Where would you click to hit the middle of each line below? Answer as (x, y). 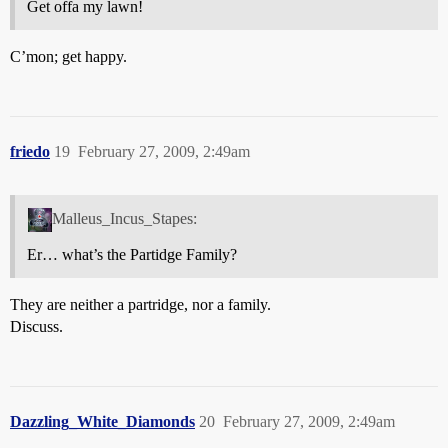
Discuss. (36, 327)
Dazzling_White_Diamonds (102, 422)
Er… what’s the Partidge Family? (132, 255)
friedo (30, 152)
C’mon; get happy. (68, 57)
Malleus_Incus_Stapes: (124, 219)
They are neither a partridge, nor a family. (140, 305)
